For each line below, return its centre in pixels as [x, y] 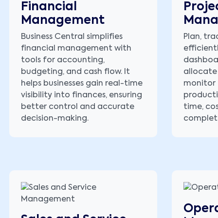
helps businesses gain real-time [82, 84]
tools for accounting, [63, 61]
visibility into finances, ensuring [82, 96]
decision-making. [55, 119]
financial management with [76, 49]
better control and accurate [78, 107]
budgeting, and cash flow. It [75, 72]
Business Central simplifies [72, 37]
